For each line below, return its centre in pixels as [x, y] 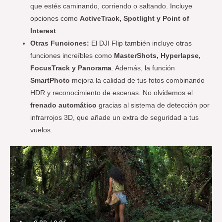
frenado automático [64, 105]
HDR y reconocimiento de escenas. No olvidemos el [112, 93]
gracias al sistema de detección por [153, 105]
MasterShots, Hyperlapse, [158, 55]
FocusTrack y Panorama [71, 68]
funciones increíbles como [72, 55]
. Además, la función [143, 68]
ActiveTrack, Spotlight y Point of [135, 18]
